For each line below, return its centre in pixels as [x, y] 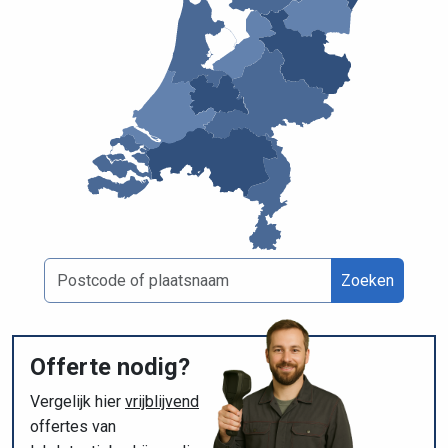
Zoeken [367, 280]
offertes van [73, 426]
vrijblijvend [162, 401]
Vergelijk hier [77, 401]
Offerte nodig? [110, 366]
